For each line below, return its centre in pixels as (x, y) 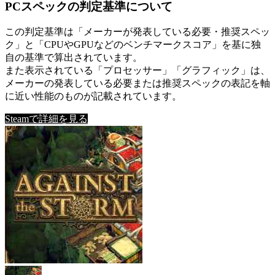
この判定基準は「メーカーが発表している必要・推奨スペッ (137, 32)
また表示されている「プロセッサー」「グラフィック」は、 (137, 71)
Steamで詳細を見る (46, 119)
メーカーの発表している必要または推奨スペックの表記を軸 (137, 83)
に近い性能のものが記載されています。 (93, 96)
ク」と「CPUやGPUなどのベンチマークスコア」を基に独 (133, 45)
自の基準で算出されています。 (74, 58)
